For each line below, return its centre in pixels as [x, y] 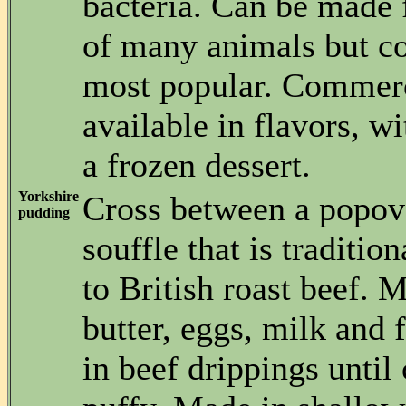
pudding [44, 213]
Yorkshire [48, 196]
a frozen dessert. [197, 165]
